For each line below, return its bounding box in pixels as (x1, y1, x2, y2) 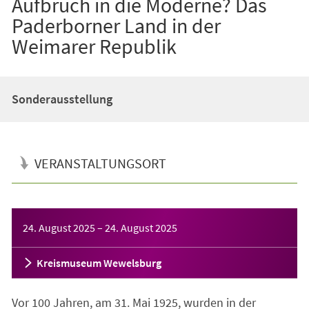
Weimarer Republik (11, 32, 177, 59)
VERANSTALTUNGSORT (34, 154, 166, 172)
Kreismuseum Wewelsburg (36, 255, 161, 270)
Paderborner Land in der (11, 12, 221, 39)
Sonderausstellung (11, 90, 112, 107)
